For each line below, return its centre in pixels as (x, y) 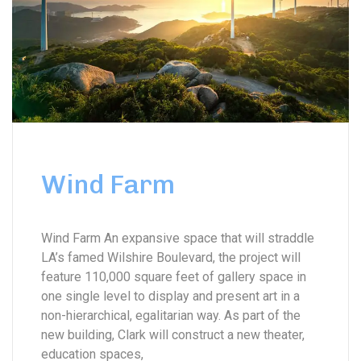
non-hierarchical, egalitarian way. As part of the (171, 316)
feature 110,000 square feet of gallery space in (174, 277)
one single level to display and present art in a (170, 297)
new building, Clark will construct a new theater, (173, 335)
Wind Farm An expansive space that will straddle (178, 239)
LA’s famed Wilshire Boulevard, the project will (171, 258)
